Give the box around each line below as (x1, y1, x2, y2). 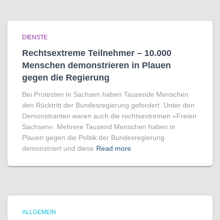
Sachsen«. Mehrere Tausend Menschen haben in (22, 123, 175, 131)
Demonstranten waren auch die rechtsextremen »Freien (22, 112, 196, 120)
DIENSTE (22, 34, 48, 41)
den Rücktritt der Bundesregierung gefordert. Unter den (22, 101, 194, 109)
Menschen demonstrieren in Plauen (22, 60, 171, 70)
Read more (96, 144, 131, 152)
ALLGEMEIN (22, 209, 56, 216)
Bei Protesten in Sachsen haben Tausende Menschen (22, 90, 189, 98)
